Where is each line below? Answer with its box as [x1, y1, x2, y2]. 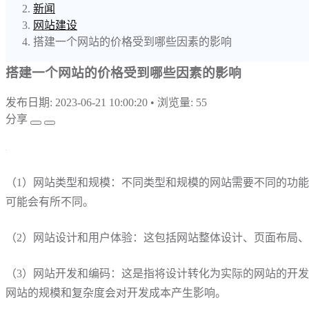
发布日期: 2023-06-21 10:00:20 [6, 97, 150, 109]
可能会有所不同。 [6, 196, 94, 208]
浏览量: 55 [157, 97, 207, 109]
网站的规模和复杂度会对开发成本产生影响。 [6, 287, 226, 299]
